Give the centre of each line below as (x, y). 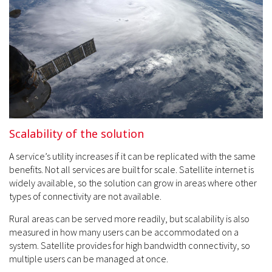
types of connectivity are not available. (85, 196)
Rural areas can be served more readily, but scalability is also (129, 218)
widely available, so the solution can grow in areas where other (133, 182)
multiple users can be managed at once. (89, 258)
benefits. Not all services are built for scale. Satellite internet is (131, 169)
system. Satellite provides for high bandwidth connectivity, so (130, 245)
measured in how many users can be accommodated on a (124, 232)
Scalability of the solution (76, 133)
